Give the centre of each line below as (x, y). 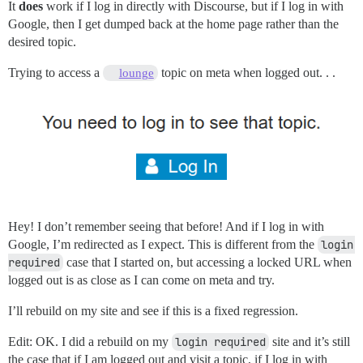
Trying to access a (56, 72)
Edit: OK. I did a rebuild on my (90, 342)
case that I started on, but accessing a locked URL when (207, 263)
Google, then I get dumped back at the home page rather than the (173, 23)
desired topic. (42, 41)
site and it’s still (310, 342)
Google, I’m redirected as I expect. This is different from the (163, 245)
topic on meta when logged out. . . (246, 72)
